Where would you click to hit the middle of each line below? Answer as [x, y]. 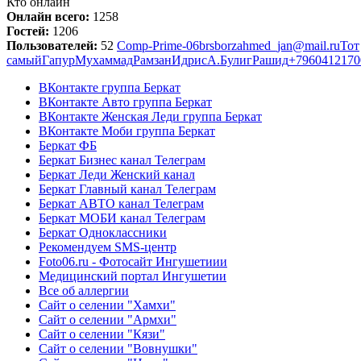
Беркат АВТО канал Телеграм [121, 203]
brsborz [218, 45]
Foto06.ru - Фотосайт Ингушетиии [133, 261]
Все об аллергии [84, 290]
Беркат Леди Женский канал [117, 174]
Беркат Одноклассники [103, 232]
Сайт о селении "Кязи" [102, 334]
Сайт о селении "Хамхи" [107, 305]
